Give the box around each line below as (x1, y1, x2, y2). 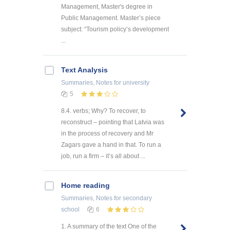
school (61, 206, 80, 214)
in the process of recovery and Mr (61, 130, 154, 138)
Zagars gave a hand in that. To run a (61, 141, 161, 149)
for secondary (112, 195, 152, 202)
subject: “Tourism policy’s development (61, 26, 169, 33)
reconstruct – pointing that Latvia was (61, 119, 164, 126)
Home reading (61, 181, 110, 190)
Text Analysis (61, 66, 108, 74)
